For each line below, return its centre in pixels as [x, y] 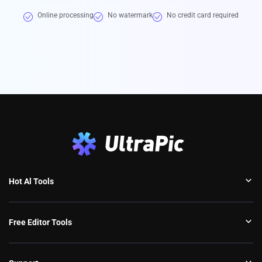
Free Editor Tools [40, 222]
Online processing [65, 15]
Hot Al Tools [31, 181]
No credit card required [203, 15]
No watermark [130, 15]
